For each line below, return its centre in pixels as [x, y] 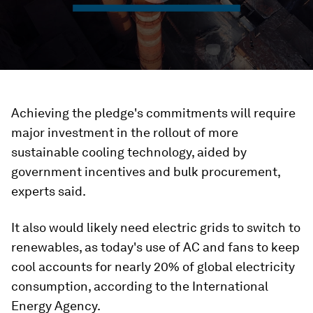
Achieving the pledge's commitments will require [153, 113]
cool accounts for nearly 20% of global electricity [153, 267]
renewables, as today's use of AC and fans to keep [155, 247]
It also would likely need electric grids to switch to [156, 227]
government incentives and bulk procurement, [146, 172]
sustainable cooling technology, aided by [129, 152]
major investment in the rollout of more [125, 132]
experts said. [49, 191]
